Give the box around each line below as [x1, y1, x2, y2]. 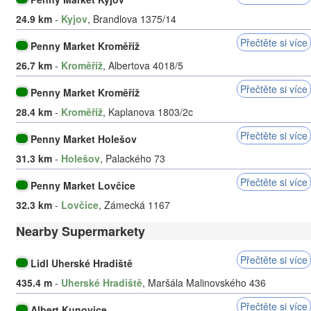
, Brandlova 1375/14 [87, 11, 176, 26]
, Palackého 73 [100, 151, 165, 165]
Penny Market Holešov [31, 131, 137, 146]
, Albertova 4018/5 [103, 58, 183, 72]
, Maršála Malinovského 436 [142, 275, 266, 289]
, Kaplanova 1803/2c [103, 104, 193, 119]
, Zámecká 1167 [99, 197, 170, 212]
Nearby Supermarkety [16, 221, 145, 240]
